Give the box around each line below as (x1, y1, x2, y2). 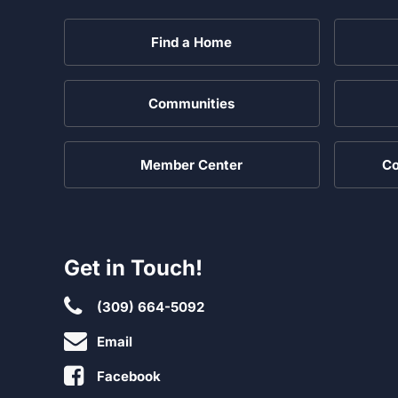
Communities (148, 94, 235, 112)
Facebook (97, 367, 161, 385)
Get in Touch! (64, 254, 203, 281)
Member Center (140, 155, 243, 173)
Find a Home (151, 33, 232, 51)
